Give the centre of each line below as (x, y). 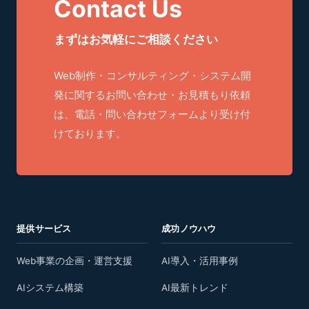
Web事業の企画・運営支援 (74, 260)
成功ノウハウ (189, 228)
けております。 (90, 133)
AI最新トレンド (195, 287)
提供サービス (44, 228)
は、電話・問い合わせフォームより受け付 (152, 114)
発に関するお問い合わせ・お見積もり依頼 (152, 94)
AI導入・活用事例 (200, 260)
